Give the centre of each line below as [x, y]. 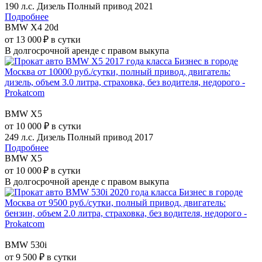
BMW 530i [26, 244]
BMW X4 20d [32, 27]
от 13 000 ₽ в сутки [43, 39]
